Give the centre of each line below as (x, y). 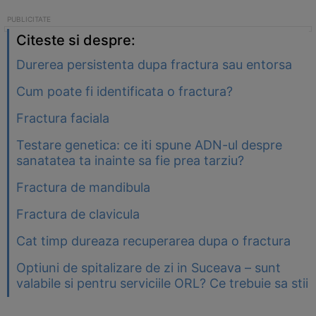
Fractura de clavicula (78, 214)
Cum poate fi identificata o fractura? (124, 91)
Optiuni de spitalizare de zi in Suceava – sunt (148, 268)
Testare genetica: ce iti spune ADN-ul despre (149, 145)
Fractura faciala (63, 118)
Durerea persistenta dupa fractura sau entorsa (154, 65)
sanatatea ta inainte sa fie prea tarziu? (130, 160)
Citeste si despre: (76, 40)
